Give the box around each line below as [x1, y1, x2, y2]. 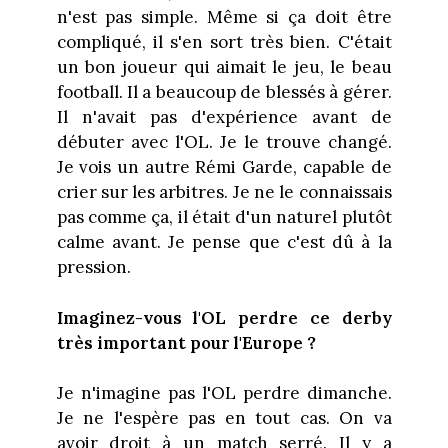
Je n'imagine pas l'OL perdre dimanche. [56, 382, 392, 405]
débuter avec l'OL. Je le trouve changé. [56, 131, 392, 154]
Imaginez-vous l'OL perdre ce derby [56, 306, 392, 329]
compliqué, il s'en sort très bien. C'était [56, 31, 392, 54]
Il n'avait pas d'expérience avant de [56, 106, 392, 129]
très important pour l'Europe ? [56, 331, 316, 354]
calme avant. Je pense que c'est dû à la [56, 231, 392, 254]
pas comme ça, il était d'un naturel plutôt [56, 206, 392, 229]
